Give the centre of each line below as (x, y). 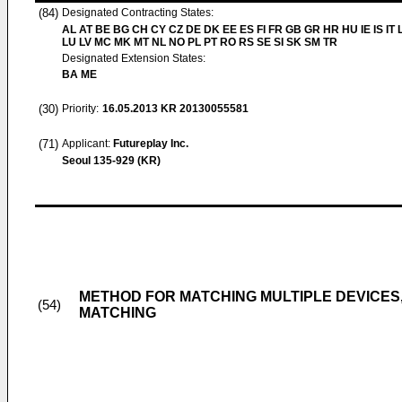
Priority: (80, 109)
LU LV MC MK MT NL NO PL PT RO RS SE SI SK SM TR (200, 42)
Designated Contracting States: (138, 13)
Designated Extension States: (134, 58)
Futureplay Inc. (151, 144)
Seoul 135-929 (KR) (111, 161)
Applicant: (87, 144)
